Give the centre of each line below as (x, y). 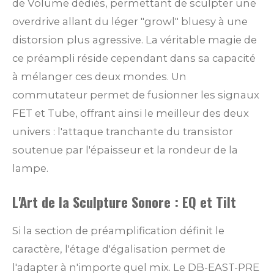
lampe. (30, 168)
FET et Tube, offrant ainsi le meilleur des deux (131, 113)
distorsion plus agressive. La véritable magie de (135, 39)
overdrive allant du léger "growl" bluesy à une (130, 21)
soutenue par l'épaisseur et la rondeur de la (125, 150)
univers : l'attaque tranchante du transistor (123, 131)
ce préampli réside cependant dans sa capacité (134, 58)
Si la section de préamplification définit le (118, 231)
